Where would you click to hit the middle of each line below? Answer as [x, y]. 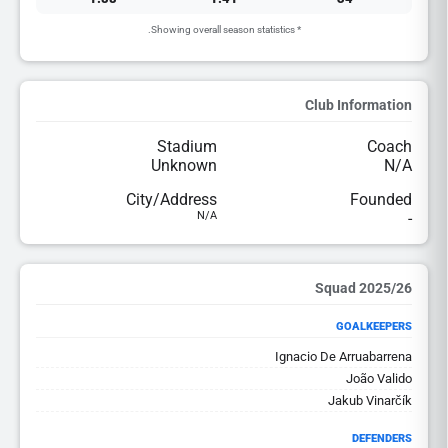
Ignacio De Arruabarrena [343, 356]
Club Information [358, 105]
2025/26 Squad [385, 288]
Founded [381, 199]
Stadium [186, 146]
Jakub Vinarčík [370, 400]
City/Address [171, 199]
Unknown [183, 165]
